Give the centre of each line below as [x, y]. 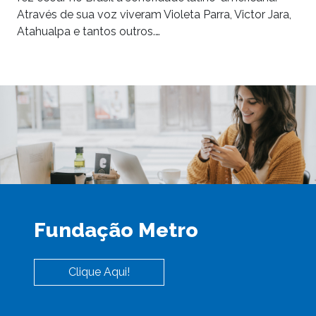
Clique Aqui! [99, 272]
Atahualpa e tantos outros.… [89, 31]
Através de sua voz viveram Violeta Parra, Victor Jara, [154, 14]
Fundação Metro [116, 230]
